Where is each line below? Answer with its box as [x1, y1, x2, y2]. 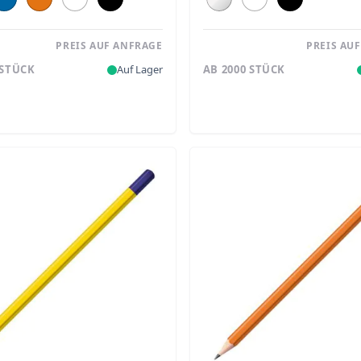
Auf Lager [116, 62, 163, 77]
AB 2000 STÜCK [202, 62, 286, 77]
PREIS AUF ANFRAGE [56, 38, 163, 52]
